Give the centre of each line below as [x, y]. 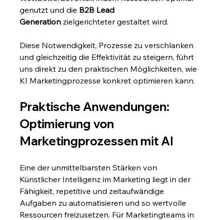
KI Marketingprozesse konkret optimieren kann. [108, 81]
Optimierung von [68, 124]
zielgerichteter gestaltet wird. [115, 22]
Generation [41, 22]
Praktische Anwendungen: [96, 107]
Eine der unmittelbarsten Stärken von [90, 168]
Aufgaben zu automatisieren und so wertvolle [104, 203]
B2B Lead [98, 10]
